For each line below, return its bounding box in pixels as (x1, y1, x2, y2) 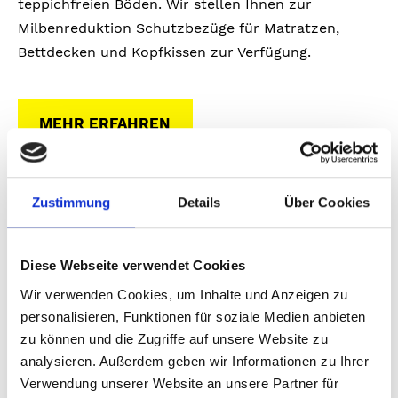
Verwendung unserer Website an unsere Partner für (20, 375, 338, 391)
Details (177, 195, 221, 211)
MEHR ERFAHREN (39, 114, 171, 132)
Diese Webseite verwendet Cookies (20, 258, 245, 274)
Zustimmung (31, 195, 111, 211)
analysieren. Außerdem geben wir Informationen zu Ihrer (20, 353, 369, 369)
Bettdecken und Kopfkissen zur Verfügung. (18, 44, 311, 61)
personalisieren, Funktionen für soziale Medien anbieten (20, 308, 366, 324)
